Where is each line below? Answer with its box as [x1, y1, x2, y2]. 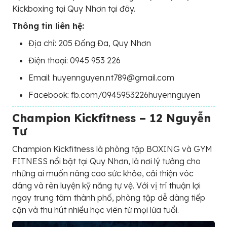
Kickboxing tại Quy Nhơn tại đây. [12, 4, 135, 14]
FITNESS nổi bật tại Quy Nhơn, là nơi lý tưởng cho [12, 156, 201, 166]
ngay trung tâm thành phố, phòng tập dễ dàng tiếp [12, 193, 205, 203]
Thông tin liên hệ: [12, 21, 84, 31]
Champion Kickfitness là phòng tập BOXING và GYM [12, 144, 212, 154]
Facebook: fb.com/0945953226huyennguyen [28, 90, 200, 100]
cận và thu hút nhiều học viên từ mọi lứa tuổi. [12, 205, 179, 215]
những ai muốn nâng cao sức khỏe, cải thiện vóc [12, 168, 194, 178]
